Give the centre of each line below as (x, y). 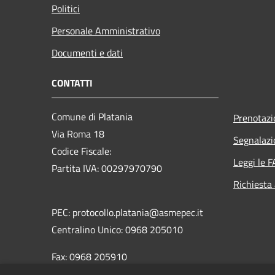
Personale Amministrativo (106, 30)
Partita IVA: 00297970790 (107, 168)
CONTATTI (72, 83)
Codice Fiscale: (83, 151)
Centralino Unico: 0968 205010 (117, 229)
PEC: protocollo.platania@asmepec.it (127, 212)
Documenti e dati (87, 52)
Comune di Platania (92, 116)
